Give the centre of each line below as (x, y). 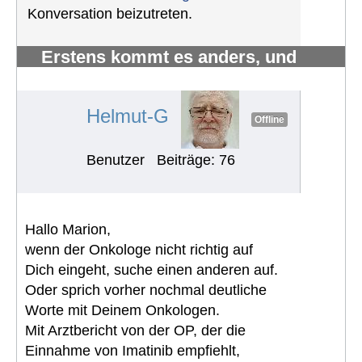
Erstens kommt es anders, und (169, 57)
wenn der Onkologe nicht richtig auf (139, 249)
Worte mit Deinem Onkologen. (122, 310)
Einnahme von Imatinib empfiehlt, (133, 350)
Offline (269, 120)
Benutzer (116, 160)
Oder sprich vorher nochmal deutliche (146, 290)
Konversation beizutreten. (110, 13)
